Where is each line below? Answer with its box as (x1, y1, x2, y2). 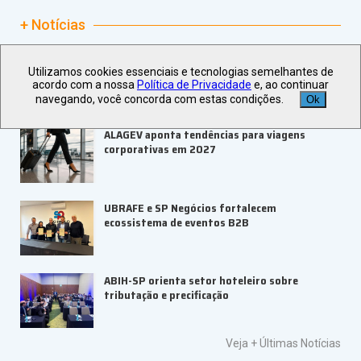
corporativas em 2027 (104, 140, 216, 159)
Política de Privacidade (137, 78, 251, 92)
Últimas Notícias (259, 337, 341, 351)
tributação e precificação (104, 285, 229, 304)
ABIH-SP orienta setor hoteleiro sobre (104, 271, 298, 289)
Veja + (226, 337, 259, 351)
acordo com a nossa (32, 78, 137, 92)
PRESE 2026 (104, 68, 168, 86)
